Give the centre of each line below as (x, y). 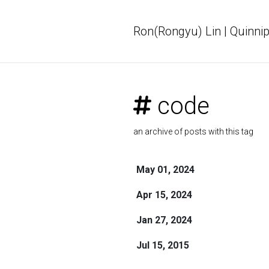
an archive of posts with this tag (193, 131)
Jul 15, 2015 (162, 245)
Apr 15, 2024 (164, 195)
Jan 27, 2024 (164, 220)
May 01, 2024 (165, 170)
